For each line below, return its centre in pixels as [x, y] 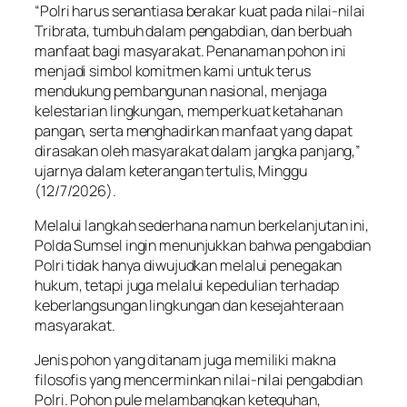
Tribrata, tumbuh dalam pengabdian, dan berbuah [194, 30]
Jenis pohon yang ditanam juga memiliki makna [185, 360]
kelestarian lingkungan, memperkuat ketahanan [189, 110]
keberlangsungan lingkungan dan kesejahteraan [189, 305]
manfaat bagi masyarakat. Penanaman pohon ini [190, 50]
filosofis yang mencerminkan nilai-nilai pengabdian [199, 380]
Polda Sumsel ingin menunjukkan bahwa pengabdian [203, 245]
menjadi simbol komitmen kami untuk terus [173, 70]
